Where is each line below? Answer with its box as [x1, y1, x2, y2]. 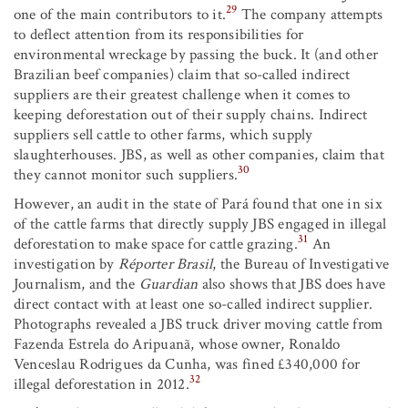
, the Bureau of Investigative [212, 253, 390, 274]
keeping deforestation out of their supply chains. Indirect [14, 104, 368, 125]
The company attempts [237, 4, 383, 25]
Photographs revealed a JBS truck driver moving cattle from [14, 313, 383, 334]
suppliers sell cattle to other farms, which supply [14, 124, 313, 145]
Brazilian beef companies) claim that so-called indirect [14, 64, 351, 85]
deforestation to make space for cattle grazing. [14, 233, 298, 254]
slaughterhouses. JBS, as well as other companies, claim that [14, 144, 384, 165]
